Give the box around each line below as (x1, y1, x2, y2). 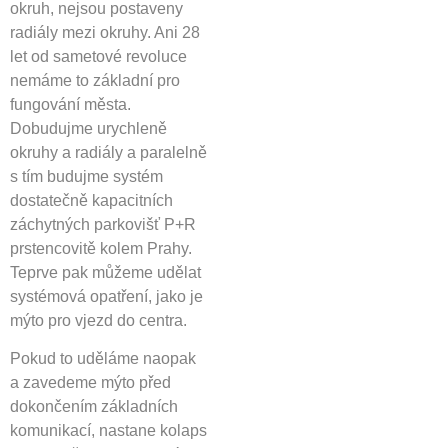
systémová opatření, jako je (10, 287, 203, 305)
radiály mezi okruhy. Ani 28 (10, 23, 200, 41)
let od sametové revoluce (10, 47, 187, 65)
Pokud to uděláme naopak (10, 350, 196, 368)
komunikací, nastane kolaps (10, 422, 207, 440)
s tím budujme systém (10, 167, 163, 185)
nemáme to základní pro (10, 71, 180, 89)
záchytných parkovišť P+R (10, 215, 196, 233)
